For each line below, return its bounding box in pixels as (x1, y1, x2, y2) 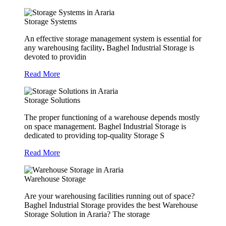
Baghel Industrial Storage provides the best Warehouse (24, 201, 198, 210)
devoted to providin (24, 52, 86, 62)
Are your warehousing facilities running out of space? (24, 192, 195, 201)
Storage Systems (24, 17, 77, 26)
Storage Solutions (24, 96, 80, 105)
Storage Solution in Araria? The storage (24, 210, 150, 219)
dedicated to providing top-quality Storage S (24, 131, 164, 140)
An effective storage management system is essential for (24, 34, 201, 43)
